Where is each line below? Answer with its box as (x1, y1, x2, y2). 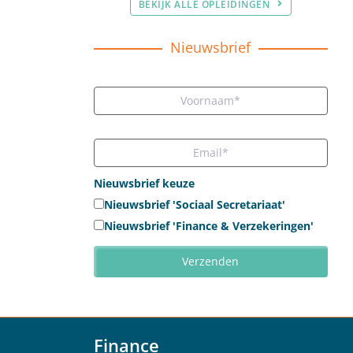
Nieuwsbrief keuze (93, 176, 195, 191)
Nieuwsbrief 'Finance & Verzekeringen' (103, 218, 314, 233)
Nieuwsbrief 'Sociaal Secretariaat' (103, 197, 285, 212)
